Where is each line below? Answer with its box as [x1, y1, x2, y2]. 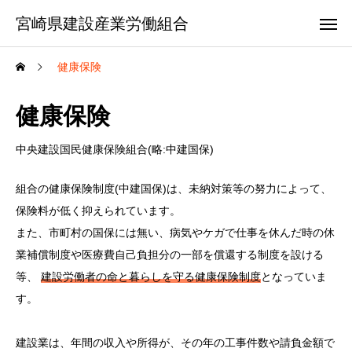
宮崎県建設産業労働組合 [16, 14, 189, 32]
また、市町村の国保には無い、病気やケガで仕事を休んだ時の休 [16, 226, 335, 239]
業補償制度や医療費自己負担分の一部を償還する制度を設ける [16, 248, 324, 261]
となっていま [261, 270, 327, 283]
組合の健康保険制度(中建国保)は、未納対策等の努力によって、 [16, 182, 332, 195]
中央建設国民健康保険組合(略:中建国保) [16, 143, 214, 156]
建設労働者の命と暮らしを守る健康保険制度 [41, 270, 261, 283]
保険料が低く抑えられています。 [16, 204, 181, 217]
